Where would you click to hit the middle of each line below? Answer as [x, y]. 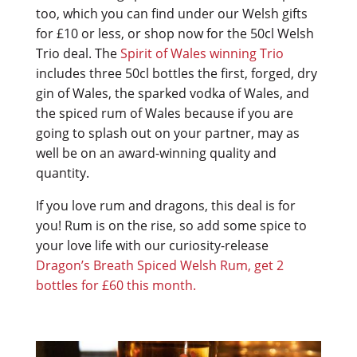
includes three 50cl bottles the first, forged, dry [176, 74]
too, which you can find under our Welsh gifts [171, 14]
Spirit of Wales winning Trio [202, 54]
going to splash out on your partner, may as [167, 133]
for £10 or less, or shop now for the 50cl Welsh [175, 34]
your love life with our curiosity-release [152, 246]
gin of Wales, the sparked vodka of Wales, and [172, 94]
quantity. [62, 173]
